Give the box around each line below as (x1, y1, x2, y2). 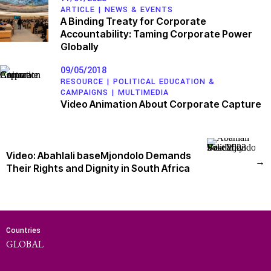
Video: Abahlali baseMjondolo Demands (6, 149, 191, 162)
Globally (60, 40, 99, 53)
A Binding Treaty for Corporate (60, 15, 206, 27)
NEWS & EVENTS (105, 4, 173, 15)
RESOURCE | (60, 76, 113, 87)
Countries (6, 224, 41, 236)
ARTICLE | (60, 4, 105, 15)
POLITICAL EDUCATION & (113, 76, 215, 87)
